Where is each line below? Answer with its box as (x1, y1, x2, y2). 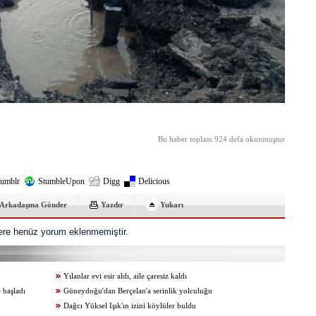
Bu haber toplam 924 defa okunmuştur (158, 135, 285, 143)
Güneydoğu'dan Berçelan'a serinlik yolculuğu (63, 287, 212, 295)
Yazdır (101, 200, 123, 209)
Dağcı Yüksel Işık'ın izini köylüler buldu (63, 302, 196, 310)
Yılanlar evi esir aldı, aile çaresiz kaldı (63, 272, 187, 280)
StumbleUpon (38, 176, 85, 186)
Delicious (138, 176, 170, 186)
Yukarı (160, 200, 183, 209)
